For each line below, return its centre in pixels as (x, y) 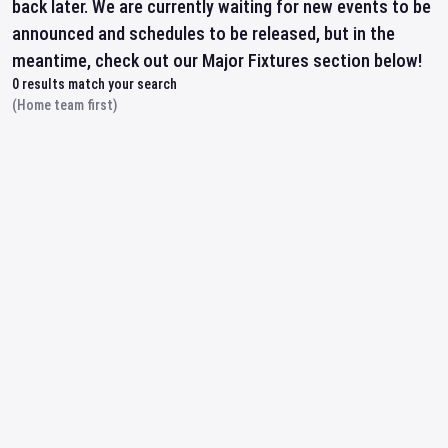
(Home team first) (64, 105)
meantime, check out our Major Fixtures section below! (217, 60)
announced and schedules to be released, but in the (203, 33)
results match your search (98, 84)
